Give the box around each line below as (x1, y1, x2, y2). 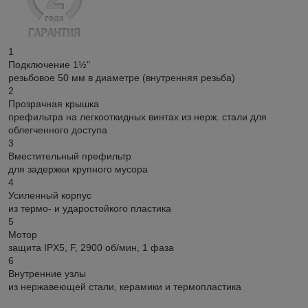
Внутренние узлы (8, 268, 86, 280)
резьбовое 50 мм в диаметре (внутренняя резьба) (8, 72, 235, 84)
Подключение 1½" (8, 59, 90, 71)
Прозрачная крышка (8, 98, 99, 110)
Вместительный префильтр (8, 151, 131, 162)
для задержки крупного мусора (8, 164, 148, 175)
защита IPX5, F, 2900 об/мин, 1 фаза (8, 242, 174, 254)
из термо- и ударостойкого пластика (8, 203, 171, 214)
